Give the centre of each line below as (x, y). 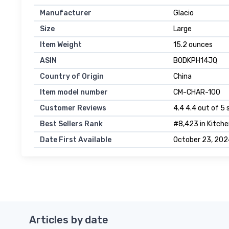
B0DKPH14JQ (195, 61)
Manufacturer (66, 13)
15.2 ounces (193, 45)
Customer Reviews (73, 108)
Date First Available (76, 140)
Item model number (74, 93)
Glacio (184, 13)
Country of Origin (72, 77)
